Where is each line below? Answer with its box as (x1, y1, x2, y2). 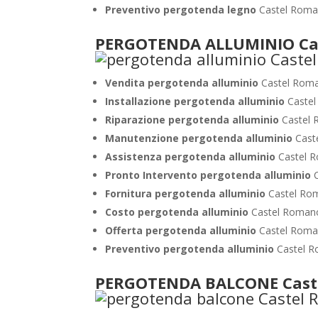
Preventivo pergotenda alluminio (105, 242, 278, 256)
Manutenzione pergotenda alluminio (105, 131, 296, 145)
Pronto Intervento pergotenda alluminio (105, 168, 314, 182)
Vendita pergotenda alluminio (105, 76, 262, 89)
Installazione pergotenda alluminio (105, 94, 288, 108)
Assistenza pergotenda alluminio (105, 150, 279, 163)
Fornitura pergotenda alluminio (105, 187, 269, 200)
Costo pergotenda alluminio (105, 205, 252, 219)
